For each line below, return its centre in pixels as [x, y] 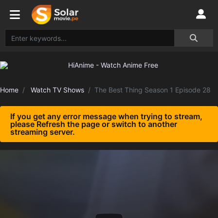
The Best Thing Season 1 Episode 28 [153, 90]
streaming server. [43, 132]
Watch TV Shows [57, 90]
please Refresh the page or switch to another [94, 124]
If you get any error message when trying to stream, [106, 116]
